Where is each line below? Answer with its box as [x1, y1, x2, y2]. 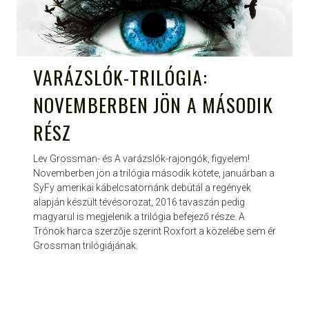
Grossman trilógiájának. [33, 240, 138, 252]
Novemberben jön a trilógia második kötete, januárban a [33, 168, 275, 179]
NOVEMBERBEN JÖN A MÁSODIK [33, 90, 273, 119]
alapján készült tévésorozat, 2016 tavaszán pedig [33, 197, 245, 208]
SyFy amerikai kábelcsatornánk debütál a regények [33, 182, 251, 194]
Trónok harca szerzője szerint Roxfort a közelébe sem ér [33, 226, 276, 237]
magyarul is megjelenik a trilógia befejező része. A [33, 211, 245, 223]
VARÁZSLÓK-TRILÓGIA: [33, 63, 208, 92]
